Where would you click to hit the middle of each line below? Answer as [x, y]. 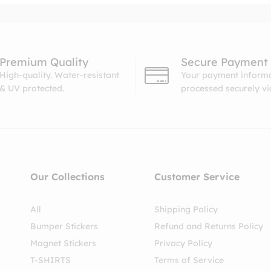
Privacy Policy [183, 243]
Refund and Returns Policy [208, 227]
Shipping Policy [186, 210]
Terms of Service [189, 260]
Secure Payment [224, 62]
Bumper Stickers [64, 227]
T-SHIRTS [51, 260]
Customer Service [197, 177]
